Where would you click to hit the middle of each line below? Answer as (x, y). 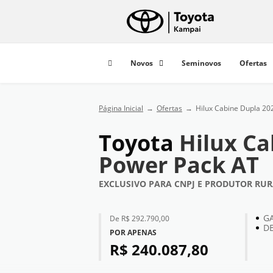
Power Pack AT (179, 165)
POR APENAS (133, 232)
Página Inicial (121, 108)
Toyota (139, 143)
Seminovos (201, 63)
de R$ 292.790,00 (142, 218)
